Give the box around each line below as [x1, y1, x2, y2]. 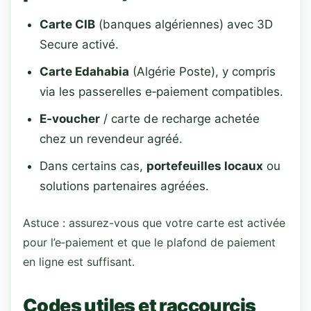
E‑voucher [40, 112, 100, 126]
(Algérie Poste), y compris [129, 65, 276, 78]
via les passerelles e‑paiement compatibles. [40, 85, 283, 99]
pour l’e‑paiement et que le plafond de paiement [23, 235, 276, 249]
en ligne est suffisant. [23, 255, 135, 269]
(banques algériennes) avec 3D [95, 17, 273, 31]
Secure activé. [40, 37, 119, 51]
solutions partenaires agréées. [40, 179, 209, 193]
